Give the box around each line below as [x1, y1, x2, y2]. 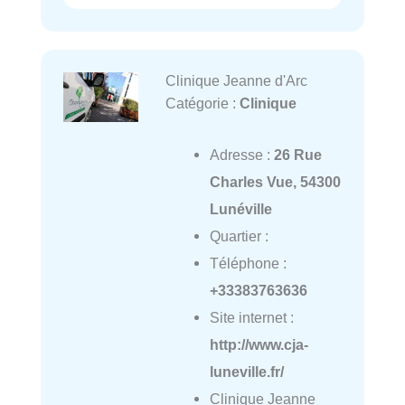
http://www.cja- [209, 335, 308, 353]
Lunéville [209, 200, 272, 217]
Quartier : [209, 227, 268, 244]
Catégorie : [165, 95, 240, 112]
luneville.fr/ [209, 363, 284, 380]
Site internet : [209, 308, 294, 325]
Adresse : [209, 146, 274, 163]
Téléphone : [209, 254, 287, 271]
